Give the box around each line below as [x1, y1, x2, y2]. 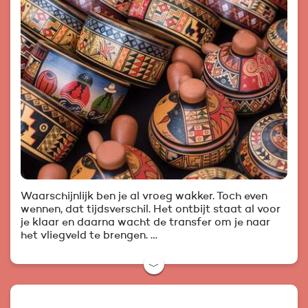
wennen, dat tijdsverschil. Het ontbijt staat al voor [21, 203, 280, 215]
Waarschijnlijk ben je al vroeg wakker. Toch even [21, 190, 267, 202]
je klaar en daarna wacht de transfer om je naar [21, 217, 270, 228]
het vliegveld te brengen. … [21, 230, 157, 241]
